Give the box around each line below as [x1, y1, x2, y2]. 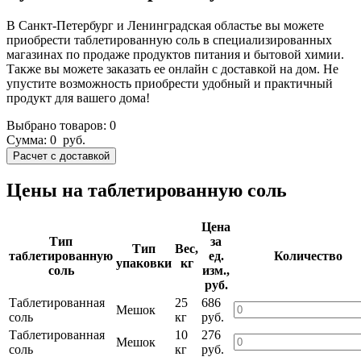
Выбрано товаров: [6, 118, 110, 132]
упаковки [116, 256, 172, 271]
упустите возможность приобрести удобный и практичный [6, 76, 333, 90]
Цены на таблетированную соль [6, 180, 287, 201]
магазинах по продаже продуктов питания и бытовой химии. [6, 47, 344, 61]
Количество [274, 249, 342, 263]
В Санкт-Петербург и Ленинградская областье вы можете [6, 18, 324, 32]
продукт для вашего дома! [6, 90, 150, 105]
